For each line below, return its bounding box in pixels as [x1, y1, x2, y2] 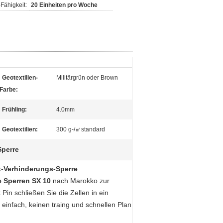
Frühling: [2, 106, 27, 113]
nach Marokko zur [51, 177, 110, 185]
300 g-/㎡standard [56, 126, 105, 133]
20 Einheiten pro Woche [31, 1, 98, 8]
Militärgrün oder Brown [56, 74, 118, 81]
